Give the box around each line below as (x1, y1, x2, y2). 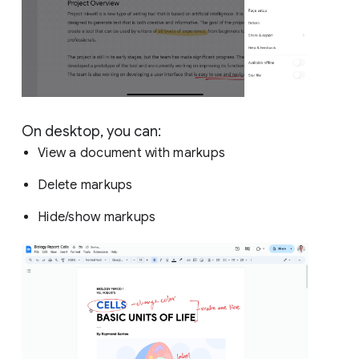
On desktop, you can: (22, 122, 164, 140)
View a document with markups (38, 144, 229, 161)
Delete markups (38, 176, 136, 193)
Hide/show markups (38, 208, 159, 225)
